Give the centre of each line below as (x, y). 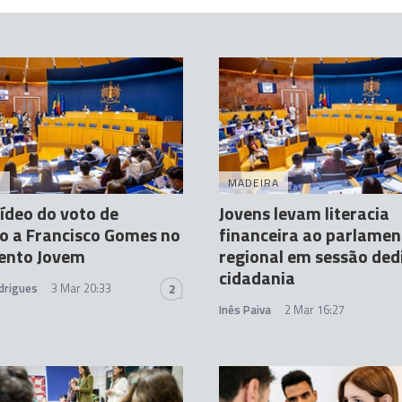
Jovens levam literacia (304, 213)
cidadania (257, 277)
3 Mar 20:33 (81, 288)
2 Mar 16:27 (315, 309)
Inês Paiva (245, 309)
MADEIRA (253, 182)
